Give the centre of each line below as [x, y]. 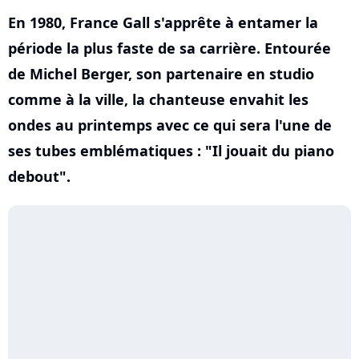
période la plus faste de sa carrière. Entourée [169, 48]
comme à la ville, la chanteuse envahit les [158, 99]
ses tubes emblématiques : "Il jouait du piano [171, 151]
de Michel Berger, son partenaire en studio [161, 74]
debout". [39, 176]
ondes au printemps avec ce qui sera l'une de [170, 125]
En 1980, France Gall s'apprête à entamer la [163, 22]
